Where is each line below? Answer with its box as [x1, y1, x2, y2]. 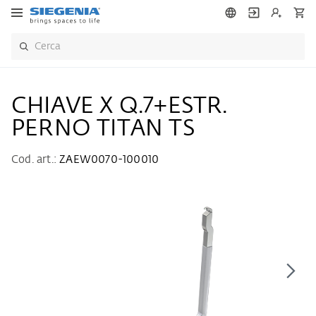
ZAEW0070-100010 [59, 154, 159, 165]
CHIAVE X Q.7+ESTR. [11, 95, 228, 118]
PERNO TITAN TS [11, 118, 195, 140]
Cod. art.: [11, 154, 60, 165]
